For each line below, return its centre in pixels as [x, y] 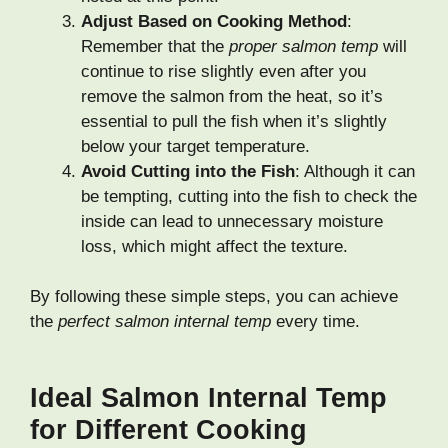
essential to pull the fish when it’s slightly [234, 121]
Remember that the [155, 46]
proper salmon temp [303, 46]
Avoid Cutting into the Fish [188, 171]
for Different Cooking [168, 429]
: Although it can [355, 171]
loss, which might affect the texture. [214, 246]
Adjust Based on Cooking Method [214, 21]
